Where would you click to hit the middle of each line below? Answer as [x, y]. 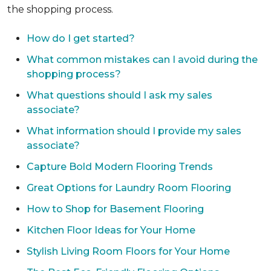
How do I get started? [81, 38]
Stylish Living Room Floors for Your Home [128, 251]
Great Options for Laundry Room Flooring [129, 188]
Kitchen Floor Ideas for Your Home [111, 230]
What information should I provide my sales [134, 131]
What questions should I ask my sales [119, 95]
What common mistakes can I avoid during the [142, 60]
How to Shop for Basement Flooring [115, 209]
